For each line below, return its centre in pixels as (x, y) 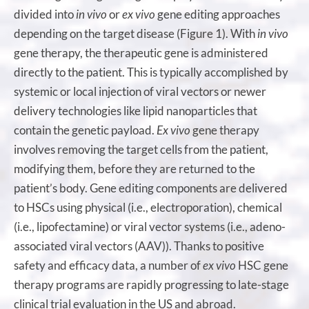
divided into (45, 14)
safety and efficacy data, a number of (108, 265)
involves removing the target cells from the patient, (141, 149)
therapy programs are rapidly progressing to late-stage (151, 284)
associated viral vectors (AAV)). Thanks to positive (139, 246)
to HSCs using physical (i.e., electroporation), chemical (148, 207)
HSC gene (262, 265)
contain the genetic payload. (85, 130)
